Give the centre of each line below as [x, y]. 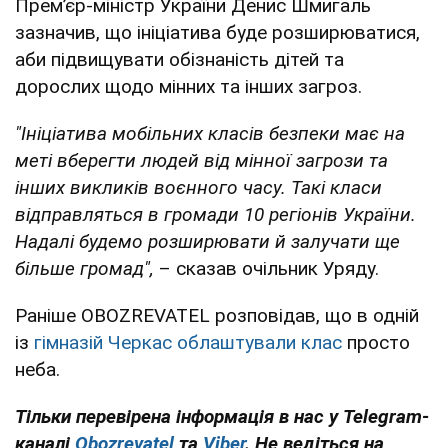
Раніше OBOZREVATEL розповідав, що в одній [217, 316]
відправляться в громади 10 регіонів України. [215, 215]
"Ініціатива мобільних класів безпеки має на [210, 134]
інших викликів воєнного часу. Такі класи [198, 188]
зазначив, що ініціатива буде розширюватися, [217, 33]
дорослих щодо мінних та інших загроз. [188, 87]
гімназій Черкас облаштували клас [188, 343]
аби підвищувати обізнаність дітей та [179, 60]
